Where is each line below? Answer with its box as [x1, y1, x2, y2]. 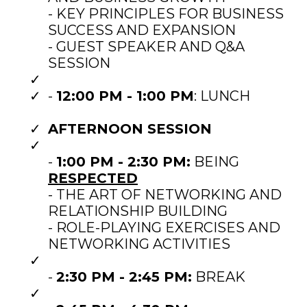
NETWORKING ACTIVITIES [48, 235, 230, 252]
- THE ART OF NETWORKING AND [48, 186, 282, 203]
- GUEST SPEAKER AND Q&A [48, 38, 245, 55]
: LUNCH [194, 87, 250, 104]
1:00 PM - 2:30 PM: [56, 153, 191, 170]
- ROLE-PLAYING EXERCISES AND [48, 219, 280, 236]
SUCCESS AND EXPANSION [48, 21, 236, 38]
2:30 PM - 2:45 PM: [56, 268, 192, 285]
